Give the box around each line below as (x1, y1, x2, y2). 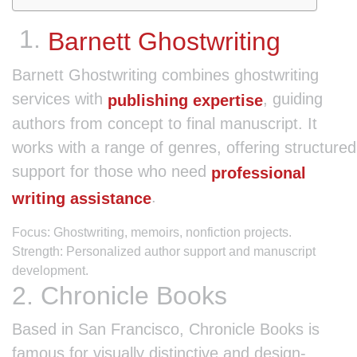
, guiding (263, 89, 323, 108)
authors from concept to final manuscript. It (12, 115, 317, 133)
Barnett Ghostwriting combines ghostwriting (12, 65, 319, 84)
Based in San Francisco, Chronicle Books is (12, 320, 320, 338)
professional (211, 164, 306, 182)
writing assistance (12, 189, 151, 207)
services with (12, 89, 108, 108)
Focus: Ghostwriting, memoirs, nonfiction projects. (12, 225, 292, 239)
